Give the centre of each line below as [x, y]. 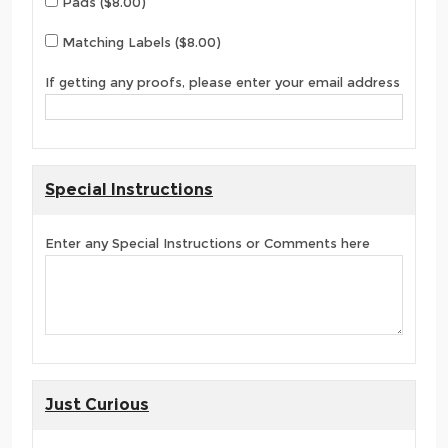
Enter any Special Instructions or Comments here [207, 243]
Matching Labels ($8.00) [139, 42]
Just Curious [97, 404]
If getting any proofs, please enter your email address [222, 82]
